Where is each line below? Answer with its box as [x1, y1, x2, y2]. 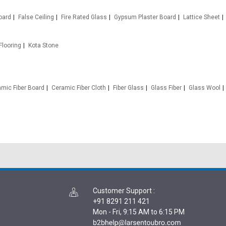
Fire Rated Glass [61, 14, 107, 21]
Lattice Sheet [183, 14, 220, 21]
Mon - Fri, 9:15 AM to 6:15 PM [93, 208, 185, 216]
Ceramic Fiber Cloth [51, 84, 106, 91]
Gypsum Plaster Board [114, 14, 177, 21]
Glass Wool [189, 84, 221, 91]
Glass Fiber [151, 84, 182, 91]
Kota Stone [28, 42, 59, 49]
